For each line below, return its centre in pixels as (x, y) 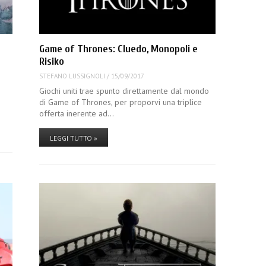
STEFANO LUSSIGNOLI (72, 76)
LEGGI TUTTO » (73, 138)
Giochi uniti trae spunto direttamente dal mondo (124, 91)
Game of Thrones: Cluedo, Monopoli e (118, 49)
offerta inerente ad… (76, 113)
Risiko (51, 61)
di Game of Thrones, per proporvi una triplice (120, 102)
